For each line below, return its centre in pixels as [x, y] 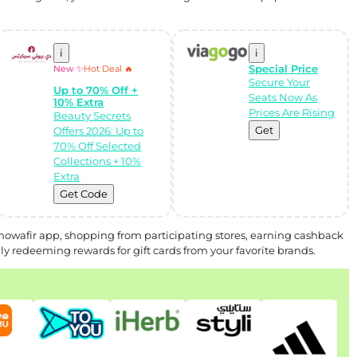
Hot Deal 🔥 [109, 69]
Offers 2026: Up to [99, 130]
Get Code [84, 193]
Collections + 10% [98, 161]
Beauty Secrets [92, 115]
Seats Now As [282, 98]
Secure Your [279, 82]
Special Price [283, 69]
